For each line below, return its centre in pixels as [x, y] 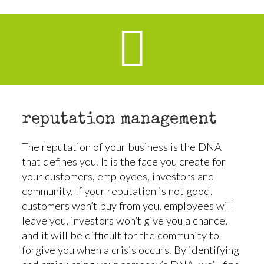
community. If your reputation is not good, [117, 191]
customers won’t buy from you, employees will [127, 206]
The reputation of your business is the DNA [121, 147]
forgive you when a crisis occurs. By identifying [130, 250]
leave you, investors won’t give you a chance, [124, 221]
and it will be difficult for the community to [120, 235]
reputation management [119, 120]
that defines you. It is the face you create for [123, 162]
